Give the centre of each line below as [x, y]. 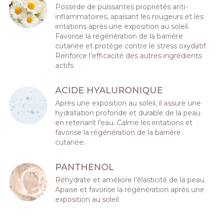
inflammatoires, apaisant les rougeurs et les [130, 16]
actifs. [65, 65]
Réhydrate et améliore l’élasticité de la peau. [131, 180]
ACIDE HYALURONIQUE [109, 90]
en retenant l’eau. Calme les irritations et [124, 123]
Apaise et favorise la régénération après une [130, 190]
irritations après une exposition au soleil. [122, 26]
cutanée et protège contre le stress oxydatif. [131, 46]
